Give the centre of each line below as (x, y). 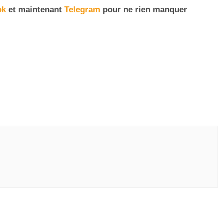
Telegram (82, 10)
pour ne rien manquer (144, 10)
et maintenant (35, 10)
